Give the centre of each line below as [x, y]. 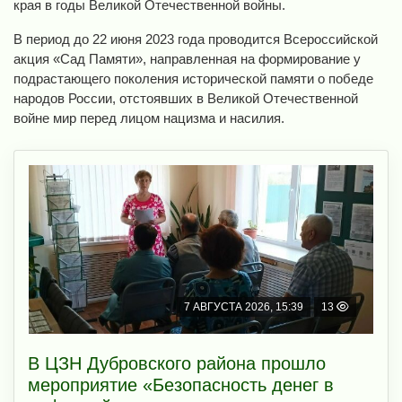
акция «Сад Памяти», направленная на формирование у [187, 59]
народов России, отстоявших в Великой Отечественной [186, 99]
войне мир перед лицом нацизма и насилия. [149, 118]
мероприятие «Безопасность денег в [181, 385]
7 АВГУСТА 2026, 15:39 [244, 307]
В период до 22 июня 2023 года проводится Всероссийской [196, 39]
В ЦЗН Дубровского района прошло [177, 364]
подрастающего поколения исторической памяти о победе [193, 79]
